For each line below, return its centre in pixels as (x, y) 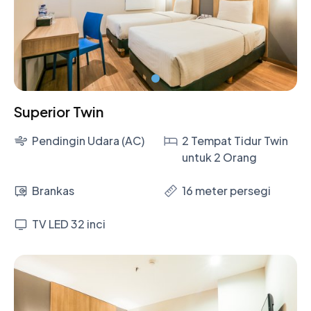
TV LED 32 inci (69, 224)
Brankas (53, 191)
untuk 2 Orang (219, 158)
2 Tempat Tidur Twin (235, 141)
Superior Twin (59, 112)
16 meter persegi (226, 191)
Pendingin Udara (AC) (88, 141)
